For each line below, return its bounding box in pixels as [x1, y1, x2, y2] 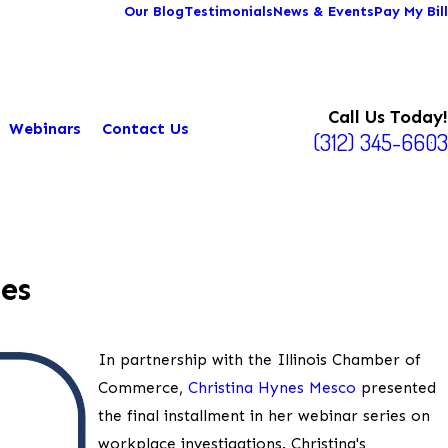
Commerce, [98, 377, 188, 397]
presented [356, 377, 436, 397]
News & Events [273, 3, 374, 20]
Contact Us [102, 118, 190, 138]
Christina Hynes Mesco [188, 377, 356, 397]
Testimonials [184, 3, 273, 20]
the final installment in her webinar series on [98, 405, 430, 425]
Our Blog [124, 3, 184, 20]
